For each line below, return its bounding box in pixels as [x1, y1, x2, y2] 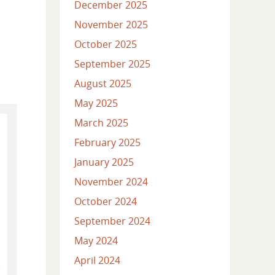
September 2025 [74, 57, 150, 71]
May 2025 [74, 96, 118, 110]
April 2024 [74, 254, 120, 268]
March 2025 [74, 116, 128, 130]
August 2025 [74, 77, 131, 91]
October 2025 [74, 37, 137, 52]
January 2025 [74, 155, 134, 169]
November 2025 [74, 18, 148, 32]
